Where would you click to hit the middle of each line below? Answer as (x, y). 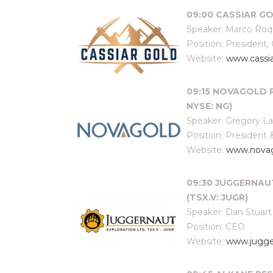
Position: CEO (216, 227)
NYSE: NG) (209, 106)
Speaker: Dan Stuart (229, 212)
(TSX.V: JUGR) (217, 197)
